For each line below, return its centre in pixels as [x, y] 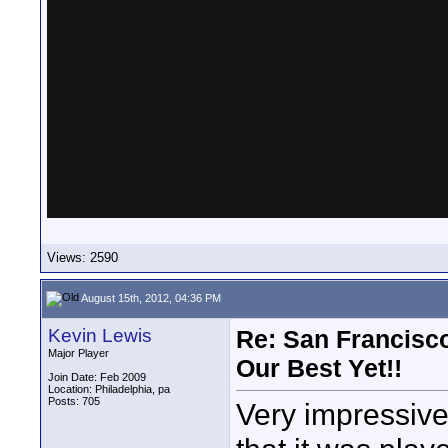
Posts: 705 [74, 401]
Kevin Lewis [100, 335]
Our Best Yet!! [319, 368]
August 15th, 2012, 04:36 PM [150, 297]
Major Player [78, 353]
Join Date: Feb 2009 [97, 377]
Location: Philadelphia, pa [109, 389]
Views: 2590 [82, 257]
